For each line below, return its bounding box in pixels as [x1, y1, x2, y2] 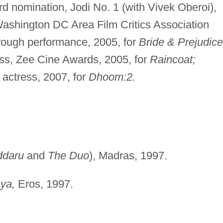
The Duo [47, 149, 89, 162]
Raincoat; [149, 53, 196, 66]
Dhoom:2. [88, 71, 135, 84]
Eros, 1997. [14, 177, 73, 190]
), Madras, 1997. [89, 149, 167, 162]
